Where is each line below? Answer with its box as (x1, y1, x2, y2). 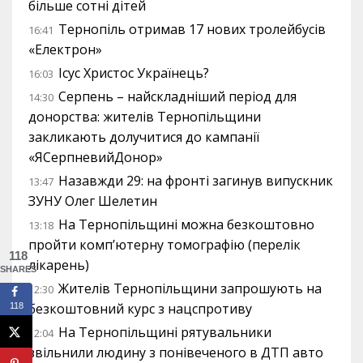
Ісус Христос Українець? (58, 64, 209, 83)
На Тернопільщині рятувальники (58, 323, 271, 342)
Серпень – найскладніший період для (58, 88, 297, 106)
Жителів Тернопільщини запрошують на (58, 280, 322, 298)
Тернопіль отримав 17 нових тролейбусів (58, 20, 326, 39)
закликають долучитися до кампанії (28, 128, 259, 147)
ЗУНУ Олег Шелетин (28, 192, 157, 211)
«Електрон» (28, 41, 102, 59)
